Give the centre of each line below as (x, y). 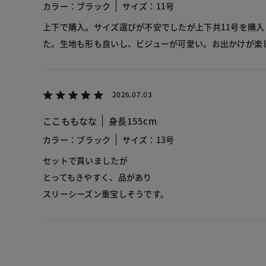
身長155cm (132, 121)
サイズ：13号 (148, 139)
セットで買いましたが (85, 160)
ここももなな (70, 121)
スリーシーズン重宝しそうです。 (106, 193)
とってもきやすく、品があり (97, 177)
